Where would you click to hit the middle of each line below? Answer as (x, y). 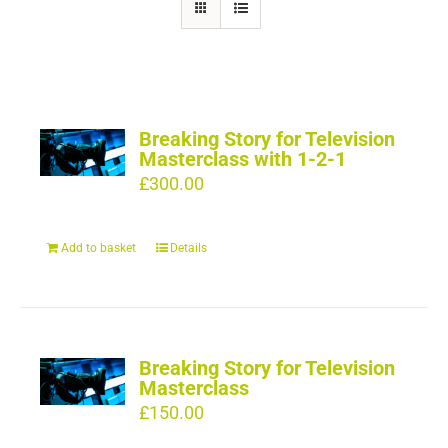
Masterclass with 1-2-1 (243, 158)
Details (189, 247)
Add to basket (99, 247)
